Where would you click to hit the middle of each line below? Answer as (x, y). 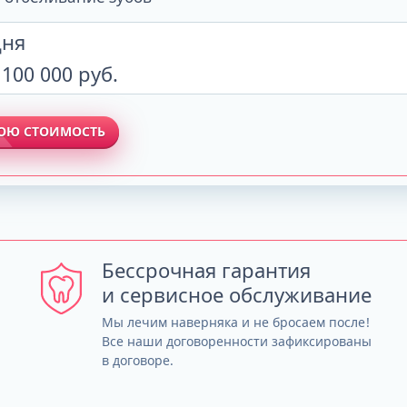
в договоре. (138, 360)
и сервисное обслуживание (237, 294)
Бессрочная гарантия (207, 270)
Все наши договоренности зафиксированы (237, 341)
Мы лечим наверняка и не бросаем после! (236, 322)
